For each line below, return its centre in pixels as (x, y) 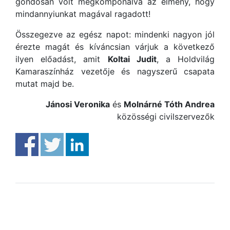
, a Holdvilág (186, 59)
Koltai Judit (132, 59)
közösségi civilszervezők (166, 117)
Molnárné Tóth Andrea (169, 104)
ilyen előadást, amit (62, 59)
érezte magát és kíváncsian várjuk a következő (115, 47)
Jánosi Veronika (78, 104)
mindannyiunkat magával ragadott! (83, 14)
